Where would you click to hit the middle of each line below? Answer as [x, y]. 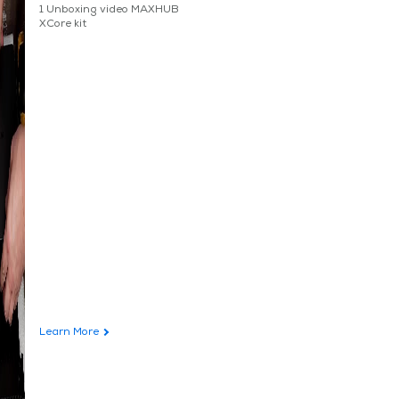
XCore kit [62, 24]
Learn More [69, 333]
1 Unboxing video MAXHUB [109, 10]
